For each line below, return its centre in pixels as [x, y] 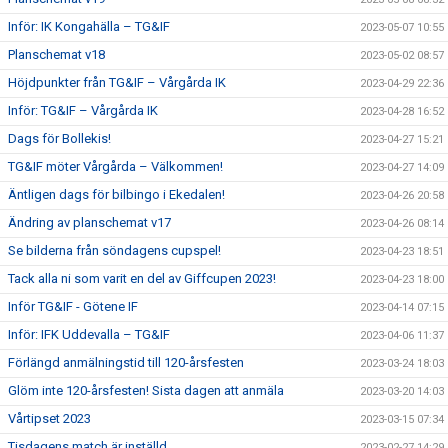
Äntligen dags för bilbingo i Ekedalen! [116, 194]
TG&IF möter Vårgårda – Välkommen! [115, 166]
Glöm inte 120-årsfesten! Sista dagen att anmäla [146, 390]
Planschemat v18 [56, 54]
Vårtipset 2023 [49, 418]
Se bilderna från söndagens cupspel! [114, 250]
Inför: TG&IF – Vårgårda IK [83, 110]
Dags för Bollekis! [59, 138]
